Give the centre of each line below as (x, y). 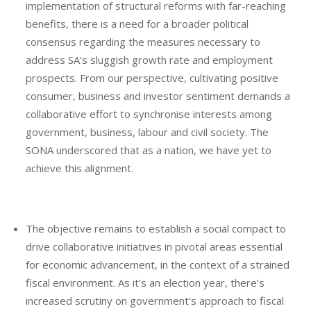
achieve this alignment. (80, 168)
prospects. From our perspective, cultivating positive (152, 77)
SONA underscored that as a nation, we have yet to (149, 150)
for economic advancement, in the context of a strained (158, 264)
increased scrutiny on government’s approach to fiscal (155, 300)
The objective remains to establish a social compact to (156, 228)
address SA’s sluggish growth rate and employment (150, 59)
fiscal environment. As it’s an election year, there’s (145, 282)
